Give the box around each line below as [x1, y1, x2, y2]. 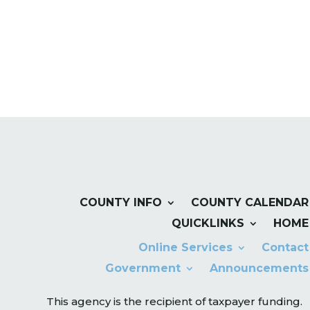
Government [105, 262, 181, 275]
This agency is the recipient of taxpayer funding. [46, 295, 303, 309]
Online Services [138, 241, 233, 255]
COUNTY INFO [80, 196, 163, 210]
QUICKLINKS [172, 217, 245, 230]
